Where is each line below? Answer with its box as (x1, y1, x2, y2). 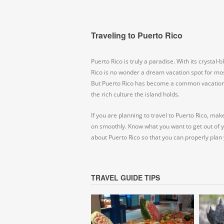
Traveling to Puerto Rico (91, 29, 182, 41)
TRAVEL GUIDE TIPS (91, 172, 160, 182)
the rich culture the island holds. (91, 90, 179, 98)
